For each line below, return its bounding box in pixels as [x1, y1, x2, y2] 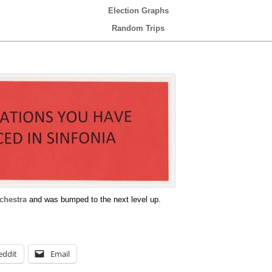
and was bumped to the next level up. [26, 195, 161, 205]
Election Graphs [107, 6, 169, 15]
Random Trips [112, 24, 165, 33]
